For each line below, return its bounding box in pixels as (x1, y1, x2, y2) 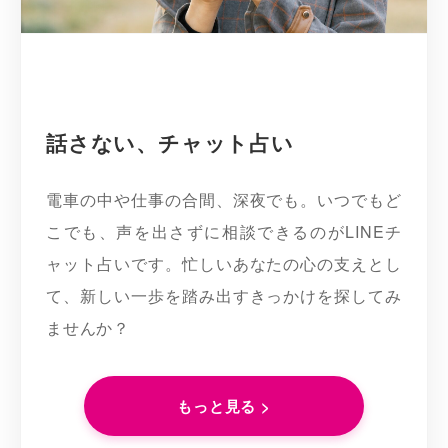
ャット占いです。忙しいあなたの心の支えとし (46, 251, 402, 275)
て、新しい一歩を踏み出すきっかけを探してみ (46, 283, 402, 307)
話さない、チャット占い (46, 128, 294, 158)
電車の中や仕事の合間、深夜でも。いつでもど (46, 187, 402, 211)
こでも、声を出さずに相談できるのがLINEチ (46, 219, 402, 243)
